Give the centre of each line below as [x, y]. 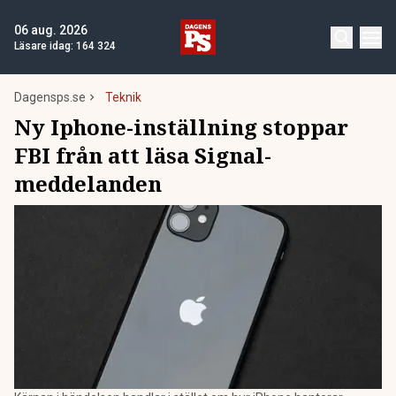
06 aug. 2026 [51, 30]
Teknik [123, 97]
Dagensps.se [50, 97]
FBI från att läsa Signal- [143, 155]
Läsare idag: [45, 46]
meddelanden [88, 183]
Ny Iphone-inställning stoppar [181, 127]
